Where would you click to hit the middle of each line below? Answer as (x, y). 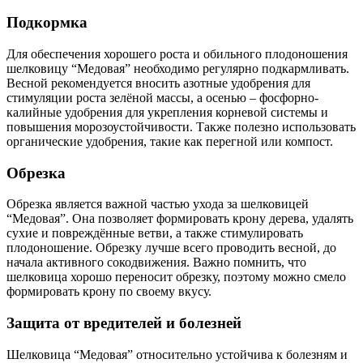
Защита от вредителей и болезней (124, 323)
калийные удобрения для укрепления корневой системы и (167, 112)
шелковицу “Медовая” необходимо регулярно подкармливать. (178, 68)
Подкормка (47, 23)
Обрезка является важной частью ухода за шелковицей (158, 204)
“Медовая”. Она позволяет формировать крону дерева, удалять (180, 219)
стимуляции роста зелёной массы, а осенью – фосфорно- (162, 98)
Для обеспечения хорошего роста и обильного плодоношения (177, 54)
